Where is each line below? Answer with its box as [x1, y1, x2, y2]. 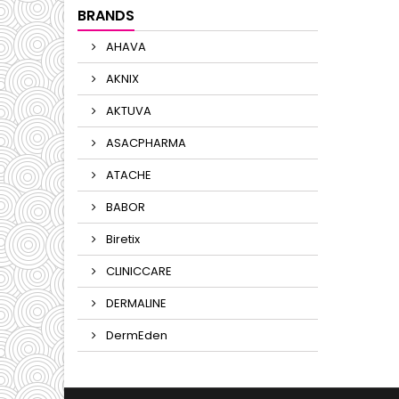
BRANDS [77, 5, 134, 26]
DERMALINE [103, 295, 167, 312]
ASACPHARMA [103, 134, 186, 151]
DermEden [103, 327, 167, 344]
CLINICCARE [103, 263, 172, 280]
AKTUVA [103, 102, 151, 119]
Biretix [103, 231, 140, 248]
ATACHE [103, 167, 151, 183]
